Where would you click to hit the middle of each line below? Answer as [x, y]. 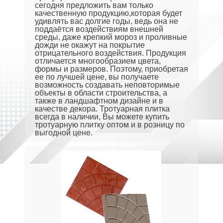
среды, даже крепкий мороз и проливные [111, 37]
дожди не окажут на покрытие [90, 45]
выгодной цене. [64, 133]
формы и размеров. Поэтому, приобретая [111, 69]
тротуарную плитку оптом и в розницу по [110, 125]
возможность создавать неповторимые [107, 85]
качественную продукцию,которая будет [109, 13]
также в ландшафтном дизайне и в [99, 101]
